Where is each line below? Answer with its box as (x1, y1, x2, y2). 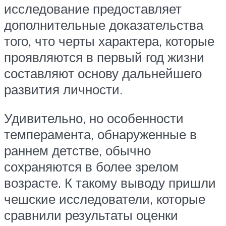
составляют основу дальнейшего (4, 65, 202, 81)
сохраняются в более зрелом (4, 158, 179, 175)
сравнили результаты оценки (4, 207, 178, 223)
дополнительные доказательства (4, 16, 203, 33)
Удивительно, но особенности (4, 110, 184, 127)
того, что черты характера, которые (4, 32, 214, 49)
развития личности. (4, 81, 123, 97)
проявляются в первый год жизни (4, 48, 204, 65)
